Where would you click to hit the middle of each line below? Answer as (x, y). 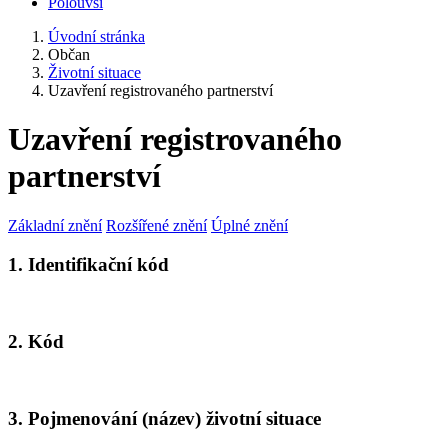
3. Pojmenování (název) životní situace (164, 419)
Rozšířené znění (156, 225)
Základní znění (55, 225)
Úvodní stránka (96, 36)
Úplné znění (249, 225)
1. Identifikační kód (88, 264)
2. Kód (36, 342)
